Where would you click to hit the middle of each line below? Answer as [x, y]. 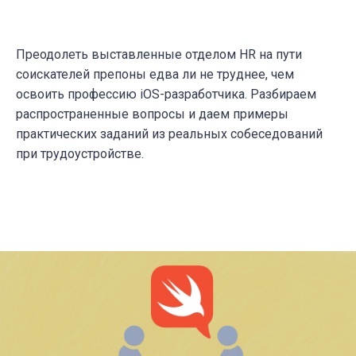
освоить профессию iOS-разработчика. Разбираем [166, 94]
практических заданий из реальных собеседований [169, 133]
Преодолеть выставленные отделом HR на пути [159, 54]
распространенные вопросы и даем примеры [152, 114]
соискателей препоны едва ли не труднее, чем [155, 74]
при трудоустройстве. [80, 153]
